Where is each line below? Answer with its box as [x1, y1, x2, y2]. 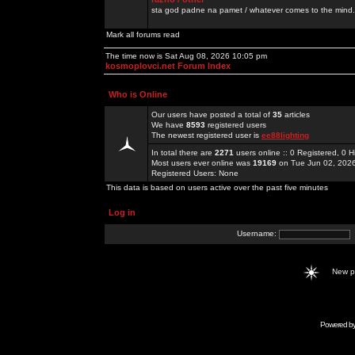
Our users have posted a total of [151, 110, 273, 119]
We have [151, 120, 186, 129]
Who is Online [109, 90, 167, 99]
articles [282, 110, 310, 119]
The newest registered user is [151, 131, 261, 139]
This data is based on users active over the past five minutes [106, 183, 328, 192]
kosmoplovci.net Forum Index [105, 61, 231, 71]
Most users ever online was [151, 158, 253, 167]
